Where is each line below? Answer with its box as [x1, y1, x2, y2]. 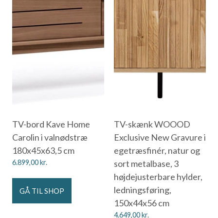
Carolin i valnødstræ [12, 131, 88, 143]
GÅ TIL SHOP [19, 186, 64, 195]
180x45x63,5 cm [12, 145, 74, 156]
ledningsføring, [114, 184, 171, 195]
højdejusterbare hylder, [114, 171, 202, 182]
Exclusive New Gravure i [114, 131, 206, 143]
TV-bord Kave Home [12, 118, 90, 129]
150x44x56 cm [114, 197, 169, 208]
